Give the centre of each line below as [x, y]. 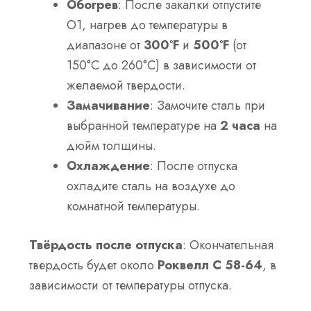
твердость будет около [94, 265]
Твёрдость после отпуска [106, 245]
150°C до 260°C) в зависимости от [162, 65]
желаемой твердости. [126, 85]
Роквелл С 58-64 [210, 265]
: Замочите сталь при [208, 105]
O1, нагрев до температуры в [148, 25]
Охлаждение [109, 166]
